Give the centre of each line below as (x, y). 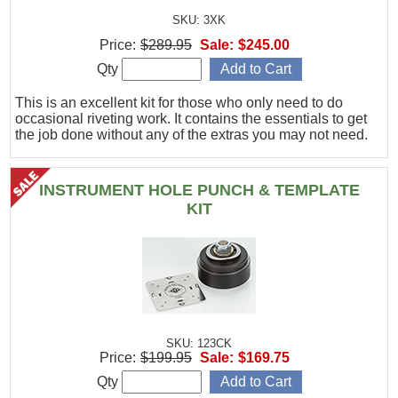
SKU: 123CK (199, 343)
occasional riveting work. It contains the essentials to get (191, 118)
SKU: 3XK (199, 20)
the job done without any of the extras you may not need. (192, 134)
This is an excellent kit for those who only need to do (179, 102)
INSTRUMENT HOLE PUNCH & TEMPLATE (199, 190)
